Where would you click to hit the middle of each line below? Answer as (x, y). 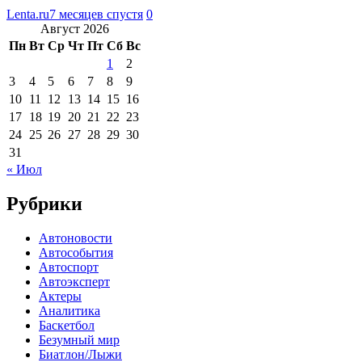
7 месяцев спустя (96, 14)
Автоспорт (69, 267)
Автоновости (76, 238)
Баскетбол (67, 325)
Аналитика (69, 310)
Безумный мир (79, 339)
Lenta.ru (28, 14)
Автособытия (76, 252)
